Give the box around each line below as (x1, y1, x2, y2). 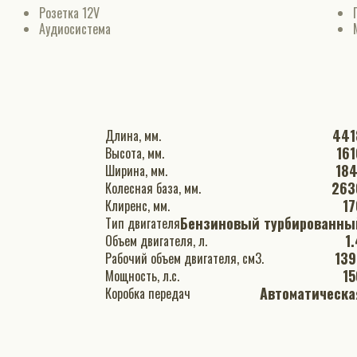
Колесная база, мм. (184, 178, 201, 198)
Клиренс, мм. (153, 196, 170, 215)
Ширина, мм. (151, 161, 167, 180)
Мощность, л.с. (163, 266, 179, 285)
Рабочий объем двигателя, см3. (242, 249, 264, 268)
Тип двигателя (127, 214, 180, 233)
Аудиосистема (38, 19, 111, 38)
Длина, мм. (144, 126, 161, 145)
